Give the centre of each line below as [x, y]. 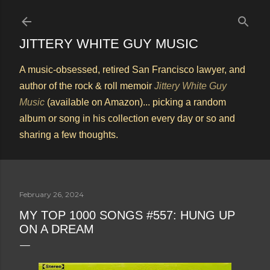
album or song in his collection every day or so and [127, 118]
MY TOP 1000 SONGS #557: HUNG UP [127, 215]
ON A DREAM [57, 229]
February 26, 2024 [52, 194]
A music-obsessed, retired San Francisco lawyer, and [132, 70]
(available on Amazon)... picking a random [135, 102]
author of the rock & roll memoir [87, 86]
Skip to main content [135, 15]
